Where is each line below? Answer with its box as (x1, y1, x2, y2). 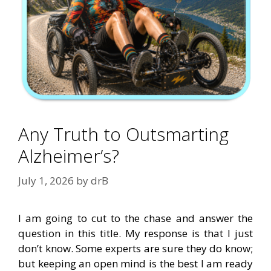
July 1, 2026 (18, 174, 74, 188)
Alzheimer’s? (18, 143, 119, 168)
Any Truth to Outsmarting (18, 121, 229, 146)
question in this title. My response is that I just (18, 226, 253, 241)
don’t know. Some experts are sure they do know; (18, 241, 253, 256)
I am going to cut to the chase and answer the (18, 211, 253, 226)
